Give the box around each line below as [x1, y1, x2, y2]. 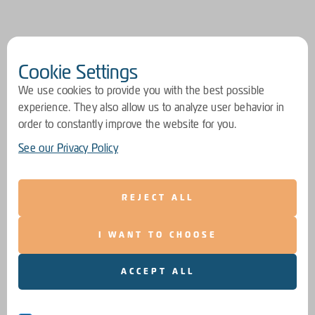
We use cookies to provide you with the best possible [18, 84, 265, 97]
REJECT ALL [121, 192, 194, 203]
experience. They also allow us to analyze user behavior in [18, 101, 285, 114]
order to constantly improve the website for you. [18, 117, 237, 131]
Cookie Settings [18, 60, 138, 84]
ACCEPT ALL [120, 266, 195, 277]
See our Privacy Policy [18, 141, 119, 155]
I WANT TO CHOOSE [98, 229, 217, 240]
